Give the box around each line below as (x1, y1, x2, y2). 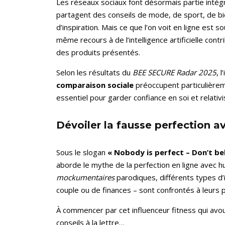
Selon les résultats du (56, 67, 133, 78)
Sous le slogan (56, 147, 107, 158)
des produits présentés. (56, 47, 140, 58)
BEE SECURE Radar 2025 (133, 67, 216, 78)
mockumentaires (56, 172, 115, 183)
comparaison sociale (56, 80, 134, 90)
